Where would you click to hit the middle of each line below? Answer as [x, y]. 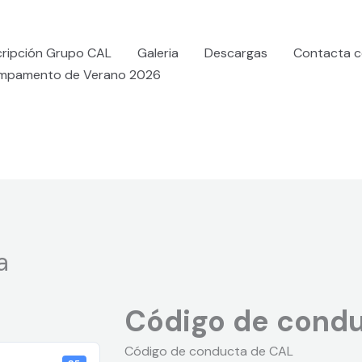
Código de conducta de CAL [209, 351]
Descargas [236, 53]
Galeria [158, 53]
